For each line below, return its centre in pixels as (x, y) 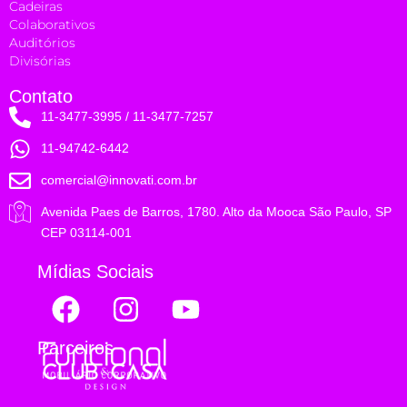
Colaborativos (52, 24)
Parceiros (76, 347)
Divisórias (40, 60)
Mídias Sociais (96, 271)
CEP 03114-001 (86, 232)
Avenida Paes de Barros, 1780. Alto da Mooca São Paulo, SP (216, 211)
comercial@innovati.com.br (119, 180)
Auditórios (42, 42)
